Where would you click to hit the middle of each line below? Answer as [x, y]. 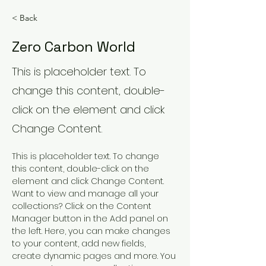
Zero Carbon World [74, 47]
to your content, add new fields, [80, 243]
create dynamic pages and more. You [95, 256]
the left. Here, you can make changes [92, 231]
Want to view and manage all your [86, 194]
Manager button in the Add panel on [91, 218]
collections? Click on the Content [83, 206]
